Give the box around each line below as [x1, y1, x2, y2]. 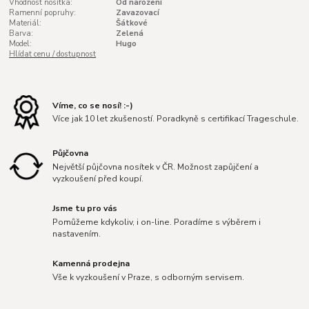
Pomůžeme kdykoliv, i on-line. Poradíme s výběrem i [52, 216, 261, 228]
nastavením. [52, 228, 101, 239]
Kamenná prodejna [52, 258, 130, 270]
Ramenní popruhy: [9, 7, 77, 18]
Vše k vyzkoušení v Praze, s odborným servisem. [52, 271, 245, 283]
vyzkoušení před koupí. [52, 172, 144, 184]
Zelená [115, 28, 143, 39]
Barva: [9, 28, 34, 39]
